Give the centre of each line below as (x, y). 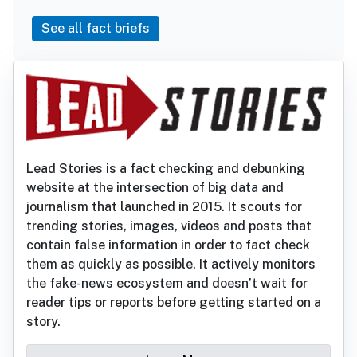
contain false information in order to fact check (168, 245)
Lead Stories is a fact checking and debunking (166, 168)
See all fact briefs (96, 28)
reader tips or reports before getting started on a (174, 302)
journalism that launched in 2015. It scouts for (164, 206)
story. (43, 321)
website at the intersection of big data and (155, 187)
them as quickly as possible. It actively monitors (171, 264)
